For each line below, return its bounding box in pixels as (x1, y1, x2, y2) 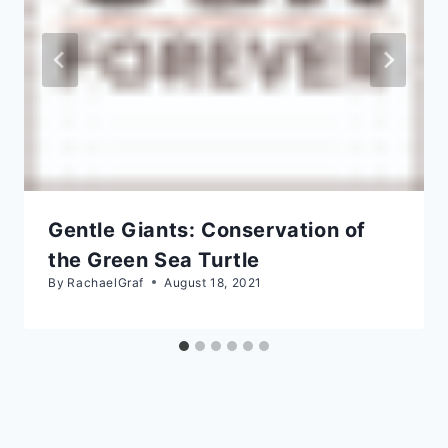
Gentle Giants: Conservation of (48, 217, 367, 242)
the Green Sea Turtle (48, 247, 261, 272)
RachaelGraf (67, 274, 144, 290)
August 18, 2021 (164, 274, 262, 290)
